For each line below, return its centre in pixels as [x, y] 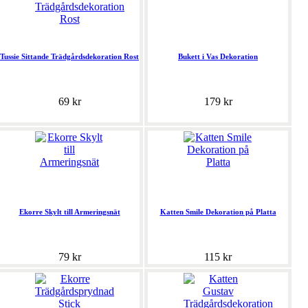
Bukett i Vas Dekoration [218, 57]
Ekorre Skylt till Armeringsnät [69, 212]
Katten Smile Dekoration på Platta [218, 212]
